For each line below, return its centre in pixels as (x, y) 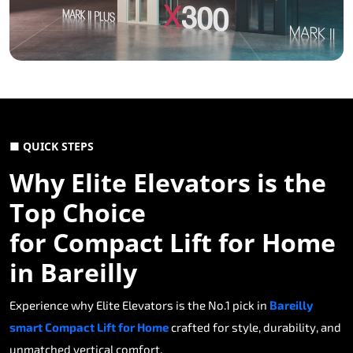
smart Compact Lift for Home (89, 327)
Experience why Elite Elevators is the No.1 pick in (139, 305)
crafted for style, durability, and (255, 327)
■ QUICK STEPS (52, 147)
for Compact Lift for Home (173, 243)
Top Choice (78, 213)
